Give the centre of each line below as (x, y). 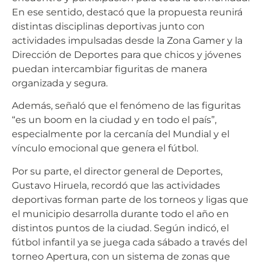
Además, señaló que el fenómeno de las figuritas (126, 106)
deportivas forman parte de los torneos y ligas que (130, 199)
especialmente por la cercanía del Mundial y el (121, 134)
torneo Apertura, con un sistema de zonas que (121, 256)
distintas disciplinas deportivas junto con (108, 26)
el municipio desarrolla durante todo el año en (120, 214)
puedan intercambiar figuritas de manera (109, 69)
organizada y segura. (60, 83)
